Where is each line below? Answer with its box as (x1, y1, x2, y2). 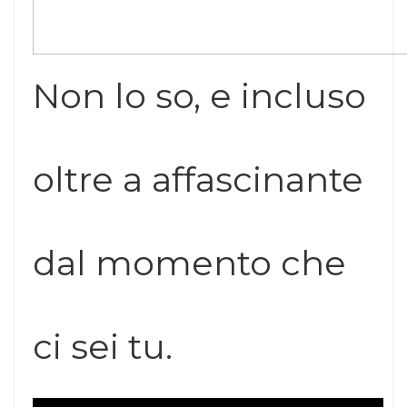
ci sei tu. (33, 325, 173, 369)
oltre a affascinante (33, 158, 363, 202)
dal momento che (33, 242, 346, 285)
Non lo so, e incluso (33, 74, 366, 118)
